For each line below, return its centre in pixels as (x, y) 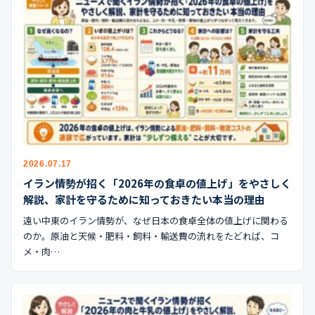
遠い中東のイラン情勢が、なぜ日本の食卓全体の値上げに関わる (156, 220)
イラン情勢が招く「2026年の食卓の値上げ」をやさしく (157, 183)
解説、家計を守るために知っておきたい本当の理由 (144, 199)
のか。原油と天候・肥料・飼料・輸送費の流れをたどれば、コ (151, 236)
